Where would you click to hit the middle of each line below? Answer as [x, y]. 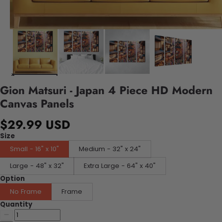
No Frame [26, 191]
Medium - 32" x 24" [110, 149]
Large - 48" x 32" [37, 166]
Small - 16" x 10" [34, 149]
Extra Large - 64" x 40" [120, 166]
